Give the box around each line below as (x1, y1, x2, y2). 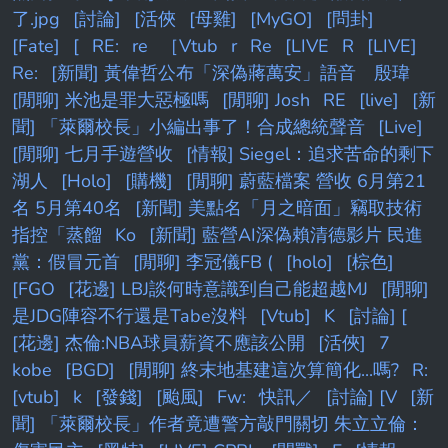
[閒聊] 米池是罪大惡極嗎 (12, 88, 209, 113)
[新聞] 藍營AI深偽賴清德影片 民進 (149, 223, 423, 248)
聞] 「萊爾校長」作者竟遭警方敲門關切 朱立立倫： (12, 412, 424, 437)
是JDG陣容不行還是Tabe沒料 (12, 304, 247, 329)
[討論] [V (326, 385, 397, 410)
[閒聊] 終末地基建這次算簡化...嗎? (128, 358, 399, 383)
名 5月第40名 (12, 196, 122, 221)
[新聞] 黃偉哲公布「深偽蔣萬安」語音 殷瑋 (51, 61, 410, 86)
